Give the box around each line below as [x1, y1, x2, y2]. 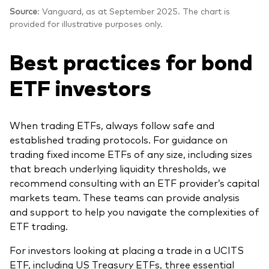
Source [10, 5, 37, 17]
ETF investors [10, 71, 151, 101]
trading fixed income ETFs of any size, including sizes [10, 147, 252, 160]
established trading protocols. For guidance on [10, 132, 228, 146]
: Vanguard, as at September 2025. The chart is [37, 5, 230, 17]
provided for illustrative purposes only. [10, 18, 165, 29]
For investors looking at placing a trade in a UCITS [10, 243, 244, 256]
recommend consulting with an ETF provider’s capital [10, 175, 259, 189]
